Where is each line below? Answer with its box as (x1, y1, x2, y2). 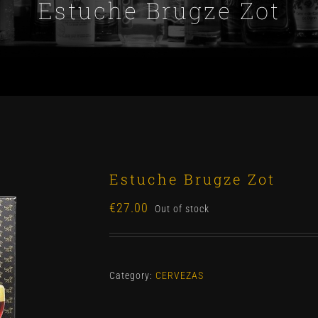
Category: (109, 270, 155, 281)
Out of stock (155, 203, 209, 214)
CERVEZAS (155, 270, 204, 281)
